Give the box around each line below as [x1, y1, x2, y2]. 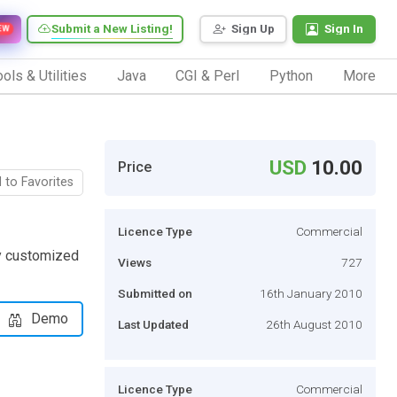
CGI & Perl [175, 66, 240, 84]
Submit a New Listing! [51, 21, 173, 36]
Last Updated [118, 316, 189, 331]
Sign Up [231, 21, 275, 36]
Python [269, 66, 314, 84]
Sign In [324, 21, 363, 36]
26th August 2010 [266, 316, 362, 331]
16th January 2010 [260, 285, 362, 300]
